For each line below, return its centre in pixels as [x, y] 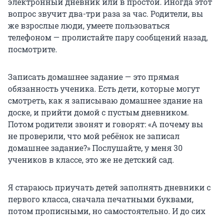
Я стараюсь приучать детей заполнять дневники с [109, 187]
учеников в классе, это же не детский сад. [91, 159]
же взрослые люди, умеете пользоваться [89, 25]
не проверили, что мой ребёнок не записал [94, 136]
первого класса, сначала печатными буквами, [101, 199]
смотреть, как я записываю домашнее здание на [105, 100]
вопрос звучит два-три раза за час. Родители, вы [106, 13]
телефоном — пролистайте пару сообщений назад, [108, 37]
